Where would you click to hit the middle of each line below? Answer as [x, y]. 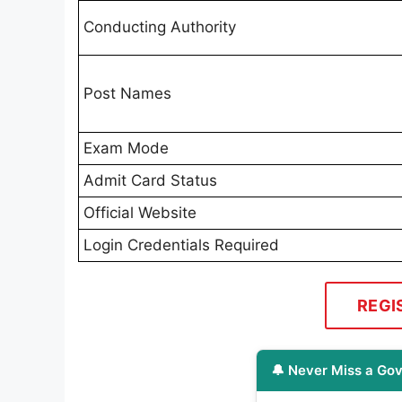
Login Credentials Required [181, 245]
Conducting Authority [160, 26]
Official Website [140, 212]
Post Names [127, 93]
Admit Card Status [150, 180]
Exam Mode [126, 148]
